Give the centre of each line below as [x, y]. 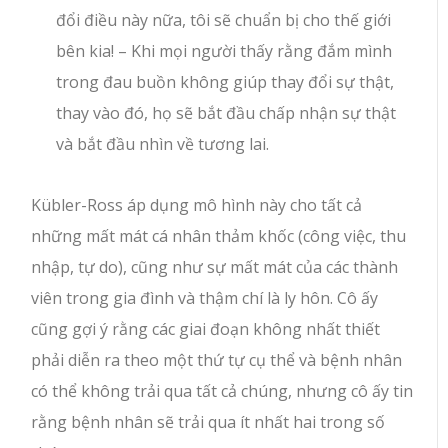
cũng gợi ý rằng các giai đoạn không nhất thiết [206, 328]
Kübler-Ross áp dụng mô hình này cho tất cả [197, 204]
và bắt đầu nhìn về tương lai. [163, 143]
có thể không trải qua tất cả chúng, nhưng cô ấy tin [222, 390]
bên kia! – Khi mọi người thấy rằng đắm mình [224, 50]
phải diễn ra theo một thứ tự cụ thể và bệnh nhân [217, 359]
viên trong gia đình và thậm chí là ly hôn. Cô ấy [205, 297]
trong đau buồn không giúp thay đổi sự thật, [225, 81]
